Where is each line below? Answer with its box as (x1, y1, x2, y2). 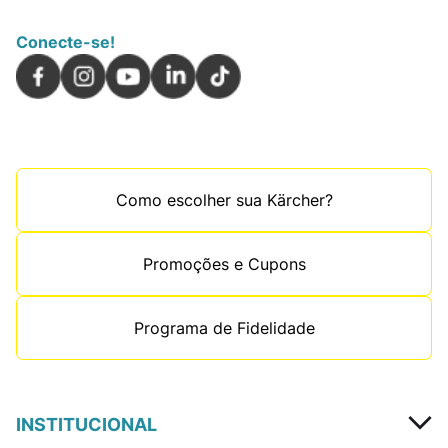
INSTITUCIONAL (16, 414, 157, 435)
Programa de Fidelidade (133, 318, 315, 338)
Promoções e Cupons (142, 254, 306, 274)
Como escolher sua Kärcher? (115, 190, 333, 210)
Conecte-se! (16, 32, 115, 52)
